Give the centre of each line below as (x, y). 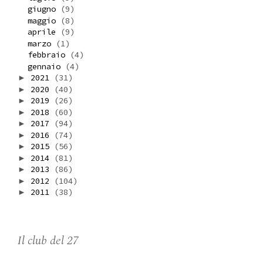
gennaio (46, 66)
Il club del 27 (48, 241)
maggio (44, 20)
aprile (44, 32)
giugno (44, 9)
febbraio (48, 55)
